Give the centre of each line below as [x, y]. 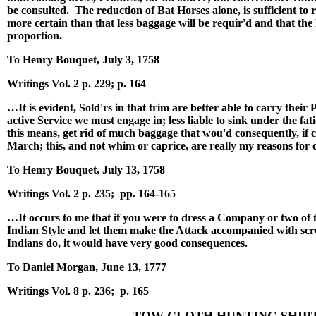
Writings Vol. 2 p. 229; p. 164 [78, 84]
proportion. [36, 36]
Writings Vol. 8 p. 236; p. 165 [78, 291]
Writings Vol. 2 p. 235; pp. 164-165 [93, 194]
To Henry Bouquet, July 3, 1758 [83, 60]
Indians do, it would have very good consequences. [129, 243]
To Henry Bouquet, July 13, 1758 [86, 170]
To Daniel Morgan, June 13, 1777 [87, 267]
